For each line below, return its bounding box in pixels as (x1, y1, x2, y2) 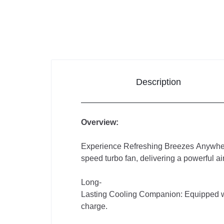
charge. (81, 202, 107, 210)
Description (136, 77, 181, 87)
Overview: (81, 118, 118, 126)
